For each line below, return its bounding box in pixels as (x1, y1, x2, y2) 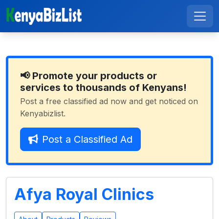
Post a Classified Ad (42, 133, 132, 145)
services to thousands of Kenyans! (20, 82, 187, 93)
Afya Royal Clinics (14, 185, 154, 204)
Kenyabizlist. (20, 109, 66, 118)
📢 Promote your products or (20, 70, 157, 82)
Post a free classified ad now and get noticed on (20, 96, 198, 106)
